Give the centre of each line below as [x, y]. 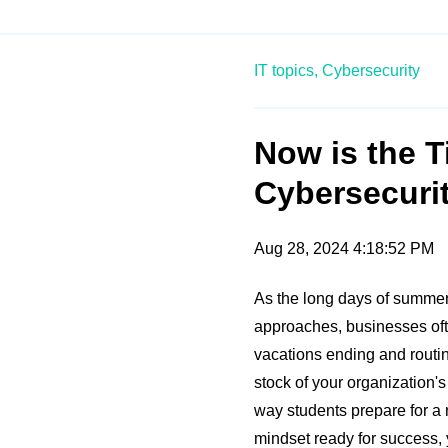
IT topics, [286, 71]
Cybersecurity [371, 71]
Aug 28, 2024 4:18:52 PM [344, 249]
